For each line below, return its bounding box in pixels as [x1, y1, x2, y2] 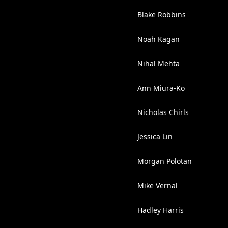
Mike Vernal [137, 181, 178, 190]
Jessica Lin [137, 132, 173, 141]
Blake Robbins [137, 10, 186, 19]
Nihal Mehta [137, 59, 180, 68]
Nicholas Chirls [137, 107, 189, 117]
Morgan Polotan [137, 156, 192, 166]
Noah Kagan [137, 34, 180, 44]
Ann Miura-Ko [137, 83, 185, 93]
